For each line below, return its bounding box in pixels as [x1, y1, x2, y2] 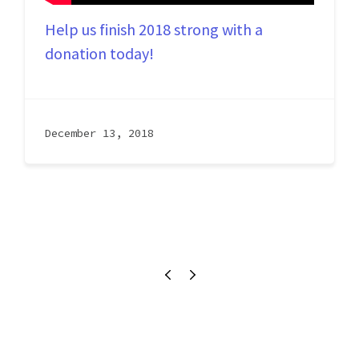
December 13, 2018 [45, 126, 154, 140]
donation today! [45, 43, 154, 63]
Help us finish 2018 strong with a [45, 19, 263, 39]
